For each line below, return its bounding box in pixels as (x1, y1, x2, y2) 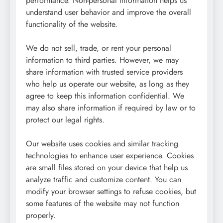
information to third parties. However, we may (26, 54, 179, 66)
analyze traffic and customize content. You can (26, 173, 181, 185)
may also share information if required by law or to (26, 102, 196, 113)
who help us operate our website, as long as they (26, 78, 189, 90)
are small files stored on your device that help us (26, 161, 188, 173)
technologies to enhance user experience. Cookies (26, 149, 194, 161)
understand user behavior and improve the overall (26, 6, 191, 18)
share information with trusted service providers (26, 66, 183, 78)
